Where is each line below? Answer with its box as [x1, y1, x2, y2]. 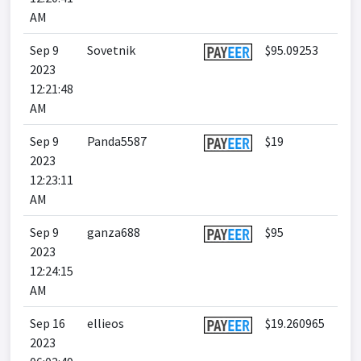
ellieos [87, 315, 124, 331]
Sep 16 [30, 315, 65, 331]
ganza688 [87, 224, 140, 240]
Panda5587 [87, 133, 147, 149]
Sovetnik [87, 42, 135, 58]
